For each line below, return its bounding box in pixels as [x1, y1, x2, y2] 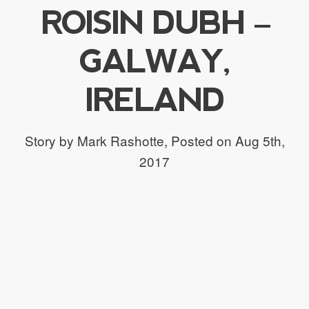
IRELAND [84, 81, 225, 118]
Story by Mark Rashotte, [24, 130, 168, 150]
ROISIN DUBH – [40, 3, 269, 41]
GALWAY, [79, 42, 230, 79]
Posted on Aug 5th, [167, 130, 285, 150]
